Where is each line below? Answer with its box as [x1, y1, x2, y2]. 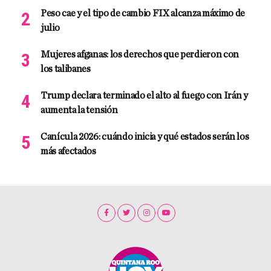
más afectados [41, 146, 96, 156]
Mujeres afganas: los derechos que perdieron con [41, 50, 239, 59]
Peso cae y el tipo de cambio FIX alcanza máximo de [41, 8, 245, 18]
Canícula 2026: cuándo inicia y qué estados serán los [41, 132, 249, 142]
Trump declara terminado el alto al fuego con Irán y [41, 91, 248, 100]
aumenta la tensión [41, 105, 118, 115]
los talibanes [41, 64, 91, 74]
